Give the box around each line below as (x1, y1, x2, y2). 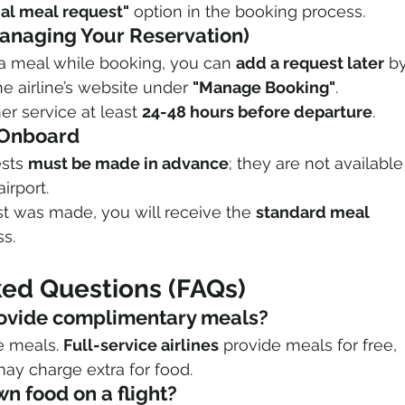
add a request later (236, 53, 384, 73)
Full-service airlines (63, 335, 219, 355)
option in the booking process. (129, 2, 365, 22)
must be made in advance (28, 154, 229, 174)
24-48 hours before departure (142, 102, 372, 122)
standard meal (256, 202, 373, 222)
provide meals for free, (219, 335, 401, 355)
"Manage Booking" (193, 78, 335, 98)
